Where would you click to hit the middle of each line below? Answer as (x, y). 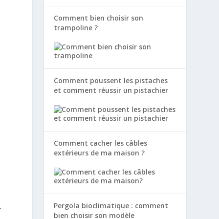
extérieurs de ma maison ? (99, 153)
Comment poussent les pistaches (111, 80)
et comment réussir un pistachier (111, 90)
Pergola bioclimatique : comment (111, 206)
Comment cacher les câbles (101, 143)
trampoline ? (76, 27)
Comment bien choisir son (99, 18)
